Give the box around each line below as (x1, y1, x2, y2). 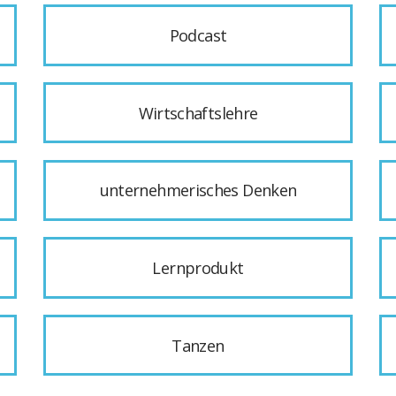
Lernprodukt (152, 256, 244, 278)
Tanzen (171, 334, 225, 356)
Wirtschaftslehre (138, 102, 258, 124)
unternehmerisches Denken (99, 179, 297, 202)
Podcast (169, 25, 227, 47)
